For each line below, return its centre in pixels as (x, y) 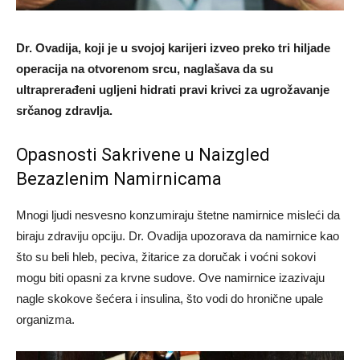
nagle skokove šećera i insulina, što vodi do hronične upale (170, 298)
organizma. (45, 319)
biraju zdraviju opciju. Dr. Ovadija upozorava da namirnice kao (178, 235)
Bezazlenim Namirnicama (119, 178)
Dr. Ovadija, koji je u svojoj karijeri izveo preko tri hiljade (173, 47)
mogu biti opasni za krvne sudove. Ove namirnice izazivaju (170, 277)
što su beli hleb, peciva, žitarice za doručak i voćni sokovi (166, 256)
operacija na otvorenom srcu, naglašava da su (145, 68)
